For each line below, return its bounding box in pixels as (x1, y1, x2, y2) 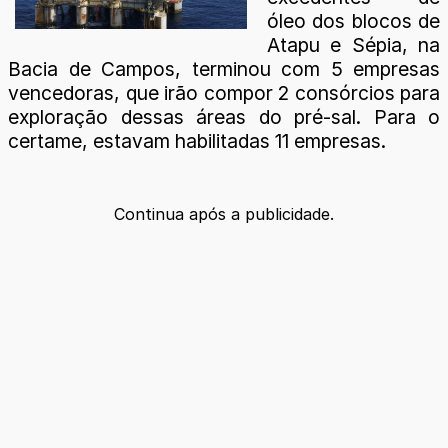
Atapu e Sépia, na (267, 32, 440, 57)
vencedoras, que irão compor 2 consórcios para (8, 80, 440, 105)
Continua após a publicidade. (114, 203, 334, 224)
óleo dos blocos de (267, 8, 440, 33)
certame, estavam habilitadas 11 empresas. (8, 128, 386, 153)
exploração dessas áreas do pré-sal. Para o (8, 104, 440, 129)
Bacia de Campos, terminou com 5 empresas (8, 56, 440, 81)
